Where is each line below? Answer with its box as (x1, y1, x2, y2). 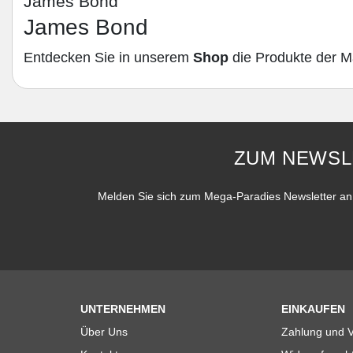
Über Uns (80, 325, 128, 339)
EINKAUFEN (281, 303, 345, 316)
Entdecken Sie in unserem (24, 50, 193, 66)
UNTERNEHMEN (80, 303, 165, 316)
